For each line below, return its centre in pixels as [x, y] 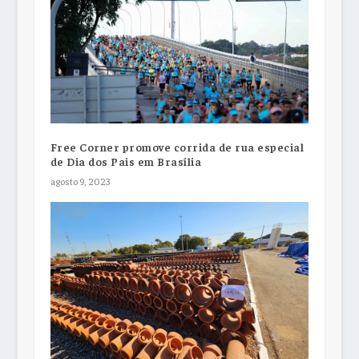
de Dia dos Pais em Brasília [126, 161]
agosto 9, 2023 [80, 182]
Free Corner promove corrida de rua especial [177, 147]
